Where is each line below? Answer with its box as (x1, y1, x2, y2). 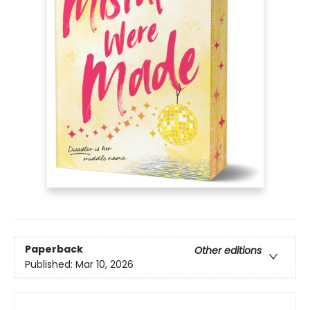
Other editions (194, 244, 262, 258)
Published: (25, 257, 75, 272)
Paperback (25, 242, 83, 257)
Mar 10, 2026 (75, 257, 134, 272)
